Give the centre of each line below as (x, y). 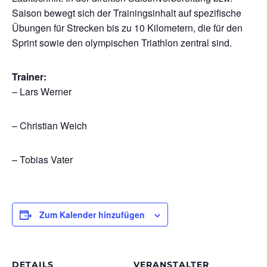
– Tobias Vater (42, 159)
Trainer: (29, 77)
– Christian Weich (49, 125)
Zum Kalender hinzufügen (92, 215)
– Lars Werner (42, 91)
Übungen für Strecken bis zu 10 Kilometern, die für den (127, 28)
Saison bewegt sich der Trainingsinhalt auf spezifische (127, 13)
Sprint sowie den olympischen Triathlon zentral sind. (122, 43)
